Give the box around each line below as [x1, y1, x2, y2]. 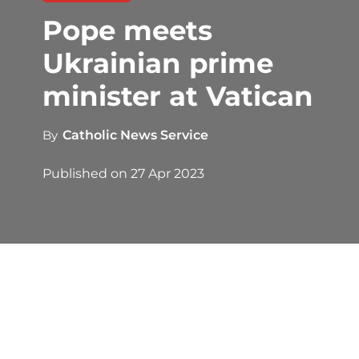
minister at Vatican [42, 79, 313, 114]
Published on [42, 165, 131, 181]
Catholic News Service [62, 127, 208, 143]
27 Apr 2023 [130, 165, 204, 181]
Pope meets [42, 14, 212, 48]
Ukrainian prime [42, 46, 273, 81]
